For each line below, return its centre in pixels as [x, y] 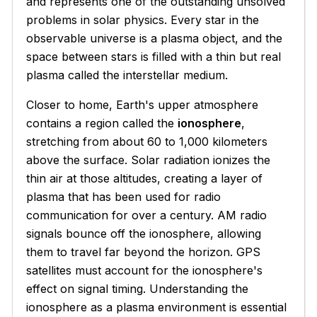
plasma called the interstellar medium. [127, 75]
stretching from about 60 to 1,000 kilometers [147, 141]
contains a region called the [102, 123]
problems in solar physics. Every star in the [143, 19]
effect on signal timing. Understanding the [138, 288]
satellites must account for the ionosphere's [145, 270]
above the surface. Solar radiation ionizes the [149, 160]
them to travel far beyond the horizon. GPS [144, 252]
